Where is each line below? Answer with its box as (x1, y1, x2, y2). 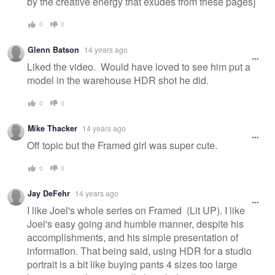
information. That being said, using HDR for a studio (27, 244, 252, 258)
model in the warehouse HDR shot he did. (27, 73, 209, 88)
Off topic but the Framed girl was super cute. (27, 138, 217, 153)
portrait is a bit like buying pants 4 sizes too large (27, 257, 238, 272)
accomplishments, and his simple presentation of (27, 230, 238, 245)
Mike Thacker (28, 122, 77, 134)
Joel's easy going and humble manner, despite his (27, 217, 244, 231)
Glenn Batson (28, 44, 79, 55)
